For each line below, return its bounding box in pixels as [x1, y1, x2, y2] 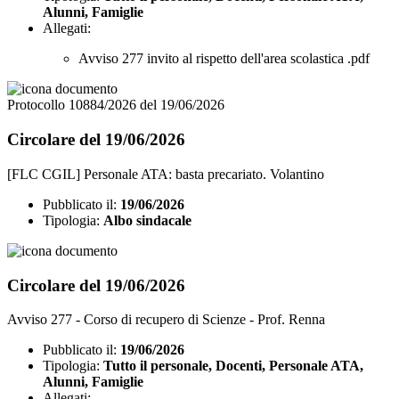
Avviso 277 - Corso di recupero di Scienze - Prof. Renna [7, 312, 325, 328]
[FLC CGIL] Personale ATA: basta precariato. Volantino [7, 166, 324, 182]
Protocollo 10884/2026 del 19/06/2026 [7, 97, 224, 113]
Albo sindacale [103, 212, 191, 228]
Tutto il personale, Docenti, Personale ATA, [103, 358, 363, 374]
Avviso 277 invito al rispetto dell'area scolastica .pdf [78, 51, 370, 67]
